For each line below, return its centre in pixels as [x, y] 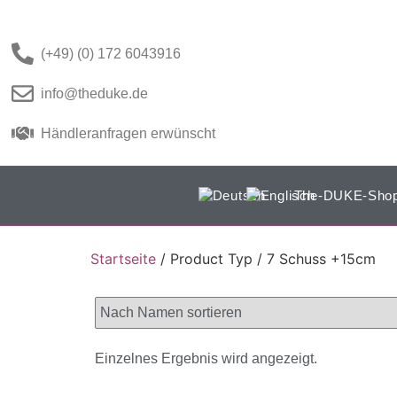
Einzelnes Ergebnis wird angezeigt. [206, 358]
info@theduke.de [95, 93]
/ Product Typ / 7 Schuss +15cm [266, 258]
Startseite [123, 258]
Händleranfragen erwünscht [128, 133]
